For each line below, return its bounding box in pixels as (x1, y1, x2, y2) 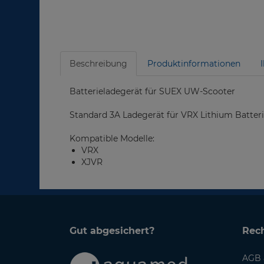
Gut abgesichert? (70, 225, 154, 237)
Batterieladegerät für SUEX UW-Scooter (70, 86, 235, 97)
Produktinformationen (147, 58, 240, 69)
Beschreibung (70, 58, 127, 69)
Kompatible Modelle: (70, 133, 154, 144)
